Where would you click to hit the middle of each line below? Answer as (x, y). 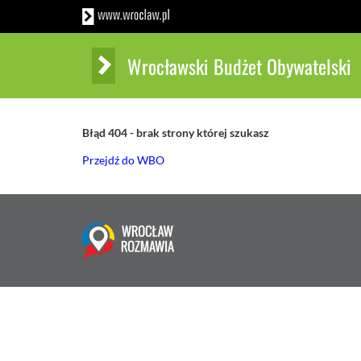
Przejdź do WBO (123, 160)
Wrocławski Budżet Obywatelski (239, 66)
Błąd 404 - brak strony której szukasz (176, 133)
